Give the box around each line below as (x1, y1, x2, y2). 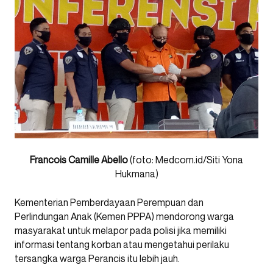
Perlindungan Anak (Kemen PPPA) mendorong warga (15, 210, 234, 222)
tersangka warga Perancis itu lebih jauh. (15, 252, 180, 264)
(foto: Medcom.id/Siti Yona (128, 154, 243, 166)
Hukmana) (115, 168, 158, 180)
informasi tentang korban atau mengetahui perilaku (15, 238, 229, 250)
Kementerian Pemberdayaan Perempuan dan (15, 196, 204, 208)
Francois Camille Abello (30, 154, 128, 166)
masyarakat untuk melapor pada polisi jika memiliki (15, 224, 227, 236)
